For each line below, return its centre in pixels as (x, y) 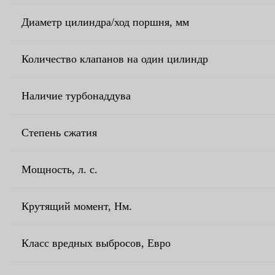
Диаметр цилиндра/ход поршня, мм (105, 22)
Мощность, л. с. (60, 169)
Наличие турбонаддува (76, 95)
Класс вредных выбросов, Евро (96, 243)
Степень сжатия (59, 132)
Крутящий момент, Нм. (77, 206)
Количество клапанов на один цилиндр (115, 59)
